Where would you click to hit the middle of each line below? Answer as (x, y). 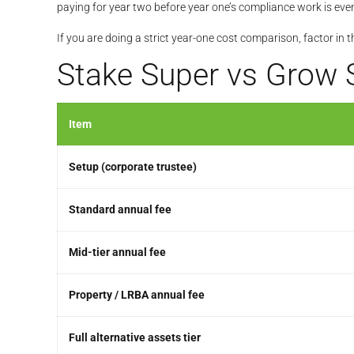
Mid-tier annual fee (117, 252)
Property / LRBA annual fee (137, 295)
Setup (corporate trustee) (133, 167)
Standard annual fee (120, 210)
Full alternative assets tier (135, 338)
